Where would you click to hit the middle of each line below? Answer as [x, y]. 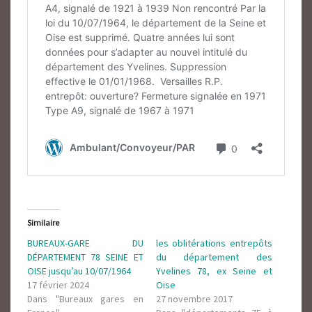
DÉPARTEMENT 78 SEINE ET [85, 257]
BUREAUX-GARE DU [85, 243]
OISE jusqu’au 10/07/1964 [79, 271]
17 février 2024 [58, 285]
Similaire [43, 223]
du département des [214, 257]
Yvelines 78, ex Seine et [214, 271]
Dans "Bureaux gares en [85, 299]
